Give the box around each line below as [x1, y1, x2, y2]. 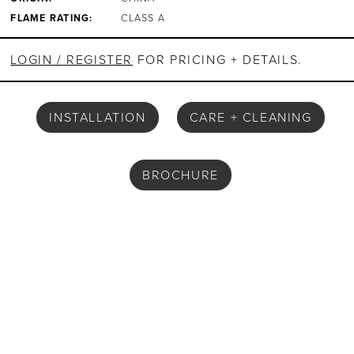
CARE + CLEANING [189, 107, 312, 126]
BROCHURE [142, 165, 219, 184]
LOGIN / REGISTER [10, 51, 134, 70]
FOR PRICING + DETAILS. [133, 51, 303, 70]
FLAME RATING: [10, 11, 93, 26]
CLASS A [121, 11, 166, 26]
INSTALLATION [49, 107, 146, 126]
